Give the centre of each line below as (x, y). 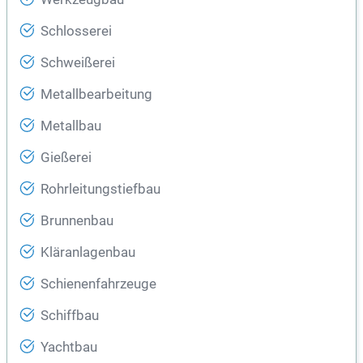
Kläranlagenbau (88, 253)
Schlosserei (76, 32)
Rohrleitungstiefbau (100, 190)
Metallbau (71, 126)
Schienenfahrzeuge (98, 284)
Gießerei (66, 158)
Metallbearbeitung (96, 95)
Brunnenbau (77, 221)
